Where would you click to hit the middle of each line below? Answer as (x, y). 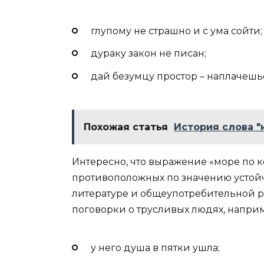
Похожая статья (126, 127)
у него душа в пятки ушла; (155, 248)
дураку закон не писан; (148, 54)
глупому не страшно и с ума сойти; (176, 31)
